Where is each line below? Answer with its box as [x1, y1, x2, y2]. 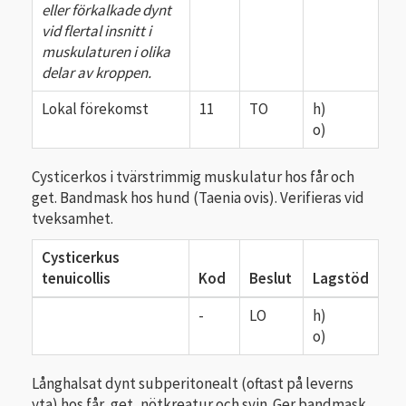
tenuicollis [42, 267, 111, 288]
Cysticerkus [42, 246, 120, 267]
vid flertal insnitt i [42, 20, 151, 41]
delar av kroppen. [42, 62, 151, 82]
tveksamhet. [32, 208, 113, 228]
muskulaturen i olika [42, 41, 170, 62]
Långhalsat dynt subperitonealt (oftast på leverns [32, 372, 353, 393]
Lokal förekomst [42, 99, 149, 119]
